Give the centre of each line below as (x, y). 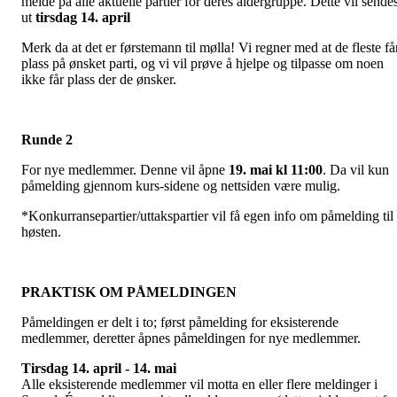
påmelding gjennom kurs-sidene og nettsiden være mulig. (181, 186)
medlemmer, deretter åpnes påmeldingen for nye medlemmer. (191, 338)
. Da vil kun (356, 170)
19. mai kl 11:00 (274, 170)
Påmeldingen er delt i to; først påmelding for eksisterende (180, 322)
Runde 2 (47, 140)
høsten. (41, 232)
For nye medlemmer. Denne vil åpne (123, 170)
